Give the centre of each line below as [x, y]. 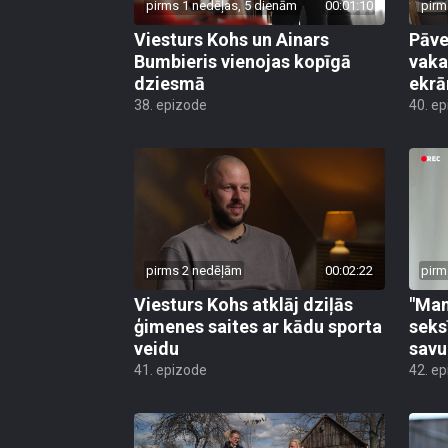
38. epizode [170, 105]
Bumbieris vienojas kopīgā [242, 62]
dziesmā [169, 84]
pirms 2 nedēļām [194, 270]
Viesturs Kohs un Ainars [231, 40]
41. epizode [170, 369]
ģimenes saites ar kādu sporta [258, 326]
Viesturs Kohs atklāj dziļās [243, 304]
